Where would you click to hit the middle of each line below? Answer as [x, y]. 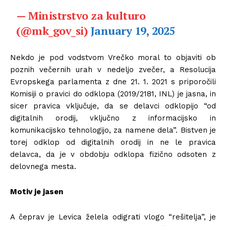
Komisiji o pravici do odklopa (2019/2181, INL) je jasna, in [113, 94]
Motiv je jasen [37, 192]
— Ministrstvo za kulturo [81, 16]
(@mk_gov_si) [53, 31]
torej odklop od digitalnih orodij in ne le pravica [113, 143]
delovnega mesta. [43, 167]
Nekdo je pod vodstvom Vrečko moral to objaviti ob [113, 58]
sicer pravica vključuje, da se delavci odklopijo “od [113, 106]
